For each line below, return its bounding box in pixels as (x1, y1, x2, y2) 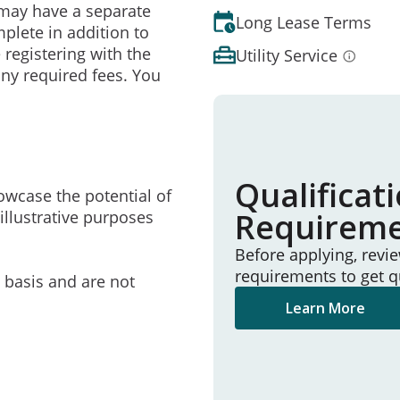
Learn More (286, 298, 365, 319)
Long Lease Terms (236, 11, 371, 33)
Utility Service (236, 44, 337, 66)
